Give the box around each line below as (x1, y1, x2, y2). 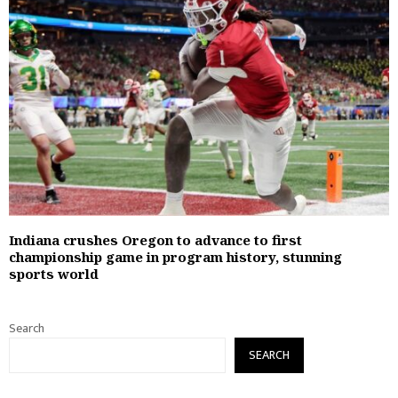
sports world (9, 264, 99, 283)
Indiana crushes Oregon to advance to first (9, 230, 302, 249)
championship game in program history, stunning (9, 247, 342, 266)
